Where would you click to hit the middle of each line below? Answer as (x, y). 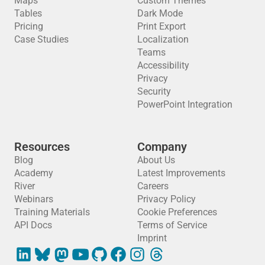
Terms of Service (172, 225)
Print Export (161, 26)
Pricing (29, 26)
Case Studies (41, 39)
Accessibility (163, 65)
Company (162, 146)
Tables (28, 13)
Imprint (152, 238)
